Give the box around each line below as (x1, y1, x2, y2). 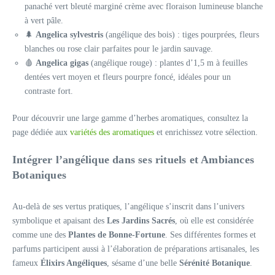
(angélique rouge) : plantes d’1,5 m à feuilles (88, 58, 247, 68)
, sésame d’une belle (107, 258, 179, 268)
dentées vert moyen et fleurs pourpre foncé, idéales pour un (25, 72, 231, 82)
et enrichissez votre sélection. (154, 128, 258, 137)
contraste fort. (25, 87, 73, 96)
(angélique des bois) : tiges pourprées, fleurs (103, 30, 259, 39)
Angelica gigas (36, 58, 88, 68)
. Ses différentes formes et (165, 230, 256, 239)
